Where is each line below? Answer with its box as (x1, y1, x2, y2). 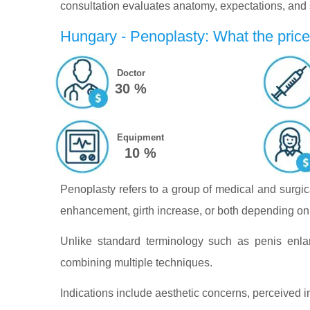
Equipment (116, 131, 164, 143)
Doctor (116, 67, 145, 78)
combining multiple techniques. (60, 256, 212, 268)
